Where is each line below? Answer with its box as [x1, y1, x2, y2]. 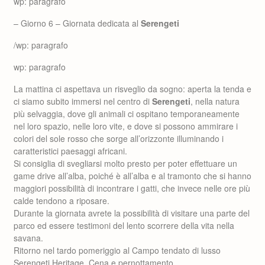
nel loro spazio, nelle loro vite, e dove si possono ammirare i [14, 120, 238, 132]
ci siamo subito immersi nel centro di [14, 95, 152, 107]
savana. [14, 232, 43, 244]
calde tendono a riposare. [14, 195, 109, 206]
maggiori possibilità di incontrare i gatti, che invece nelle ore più [14, 182, 250, 194]
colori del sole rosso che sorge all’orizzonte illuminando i [14, 132, 224, 144]
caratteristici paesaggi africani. [14, 145, 127, 157]
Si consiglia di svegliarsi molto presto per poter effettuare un [14, 157, 237, 169]
